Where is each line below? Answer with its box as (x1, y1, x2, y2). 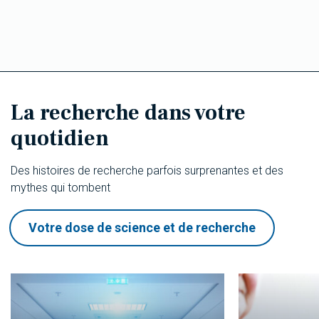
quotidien (11, 124, 109, 152)
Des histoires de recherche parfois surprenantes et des (11, 163, 283, 177)
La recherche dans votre (11, 98, 246, 127)
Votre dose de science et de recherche (28, 219, 256, 235)
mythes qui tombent (11, 180, 110, 194)
